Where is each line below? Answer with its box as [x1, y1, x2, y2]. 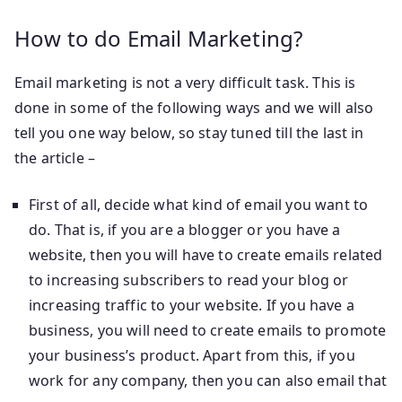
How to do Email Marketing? [14, 22, 303, 53]
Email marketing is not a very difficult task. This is [14, 72, 356, 92]
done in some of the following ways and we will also [14, 97, 374, 118]
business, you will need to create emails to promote [29, 319, 387, 340]
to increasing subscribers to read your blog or [29, 269, 349, 290]
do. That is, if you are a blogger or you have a [29, 219, 341, 240]
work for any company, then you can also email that [29, 370, 388, 390]
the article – [14, 147, 96, 168]
